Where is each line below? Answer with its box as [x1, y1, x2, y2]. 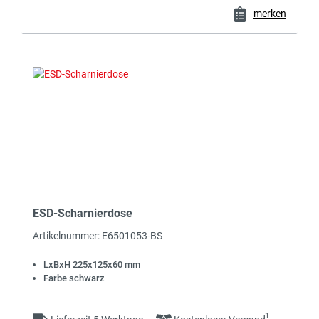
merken [253, 8, 286, 20]
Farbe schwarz [43, 273, 105, 284]
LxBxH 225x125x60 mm [43, 259, 140, 271]
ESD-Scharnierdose [33, 206, 132, 221]
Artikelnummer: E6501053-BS [33, 230, 162, 242]
